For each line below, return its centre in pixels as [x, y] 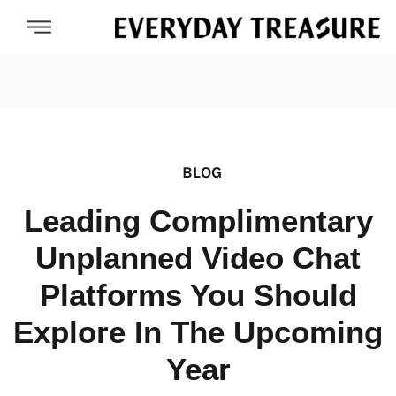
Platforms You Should [198, 295]
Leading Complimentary [198, 221]
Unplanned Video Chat [198, 258]
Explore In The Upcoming [198, 332]
